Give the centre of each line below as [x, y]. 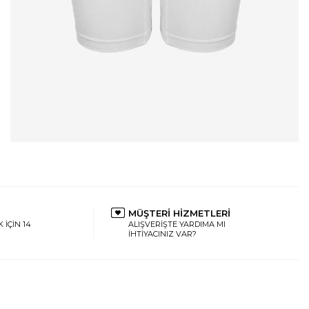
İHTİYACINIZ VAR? [162, 234]
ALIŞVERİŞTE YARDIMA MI [177, 224]
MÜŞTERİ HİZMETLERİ [179, 213]
